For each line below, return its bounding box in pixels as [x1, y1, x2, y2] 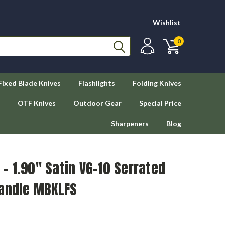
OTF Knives [18, 99, 56, 107]
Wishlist [153, 18, 181, 27]
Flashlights [78, 79, 115, 87]
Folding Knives [133, 79, 181, 87]
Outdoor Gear [73, 99, 122, 107]
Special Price [139, 99, 181, 107]
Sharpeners [111, 119, 149, 128]
